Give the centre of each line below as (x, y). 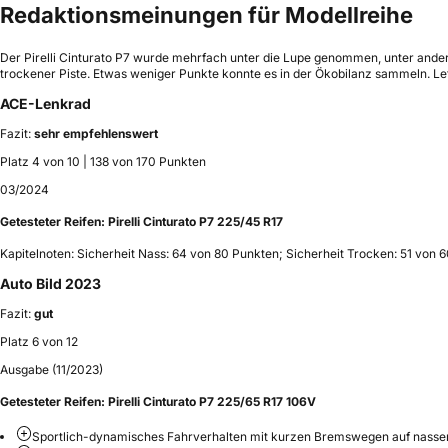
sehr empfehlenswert (96, 134)
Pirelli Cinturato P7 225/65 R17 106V (212, 402)
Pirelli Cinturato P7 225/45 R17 (195, 222)
